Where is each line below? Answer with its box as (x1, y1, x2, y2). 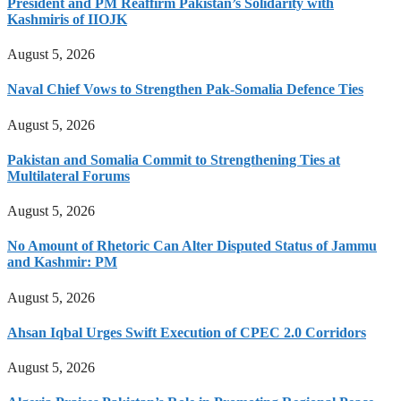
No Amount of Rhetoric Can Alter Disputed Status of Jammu (7, 238, 377, 254)
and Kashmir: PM (7, 254, 117, 270)
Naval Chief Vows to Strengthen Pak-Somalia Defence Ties (7, 81, 363, 98)
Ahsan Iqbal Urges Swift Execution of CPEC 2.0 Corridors (7, 324, 366, 340)
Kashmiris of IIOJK (7, 11, 127, 27)
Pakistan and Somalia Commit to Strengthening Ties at (7, 151, 340, 167)
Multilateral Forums (7, 167, 130, 183)
